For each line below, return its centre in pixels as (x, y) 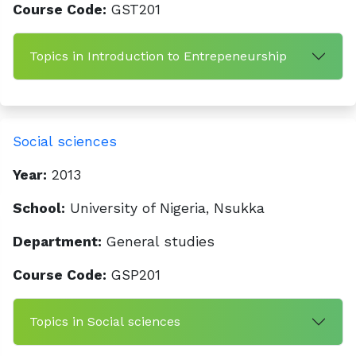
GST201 (133, 10)
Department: (57, 242)
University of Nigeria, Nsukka (165, 208)
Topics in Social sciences (105, 321)
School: (39, 208)
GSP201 (133, 275)
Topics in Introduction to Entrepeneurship (158, 56)
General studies (158, 242)
